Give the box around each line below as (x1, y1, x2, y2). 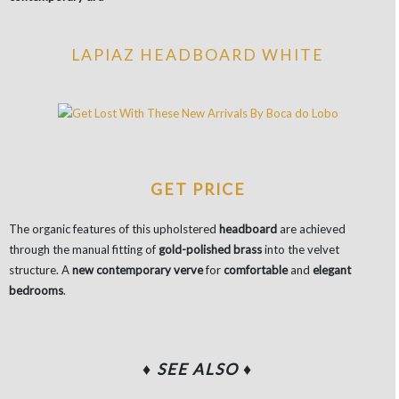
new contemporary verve (72, 263, 203, 278)
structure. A (9, 263, 72, 278)
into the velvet (262, 242, 339, 257)
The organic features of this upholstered (9, 222, 219, 237)
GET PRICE (150, 180, 246, 199)
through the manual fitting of (9, 242, 159, 257)
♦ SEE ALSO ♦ (142, 360, 253, 379)
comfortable (224, 263, 288, 278)
